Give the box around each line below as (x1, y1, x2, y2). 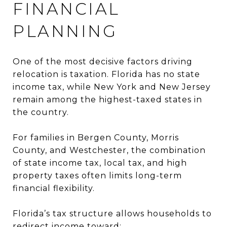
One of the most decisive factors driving (13, 56, 193, 66)
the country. (13, 107, 69, 117)
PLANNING (13, 21, 117, 41)
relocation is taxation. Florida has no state (13, 69, 200, 79)
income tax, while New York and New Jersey (13, 82, 211, 92)
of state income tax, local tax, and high (13, 158, 187, 168)
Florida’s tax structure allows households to (13, 208, 212, 218)
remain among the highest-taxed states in (13, 94, 202, 104)
